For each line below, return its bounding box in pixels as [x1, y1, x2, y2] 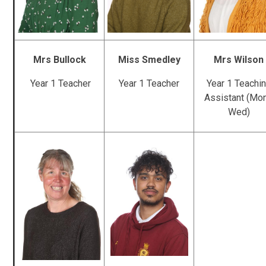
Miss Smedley [118, 53, 180, 65]
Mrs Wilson [214, 53, 264, 65]
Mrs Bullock [33, 53, 86, 65]
